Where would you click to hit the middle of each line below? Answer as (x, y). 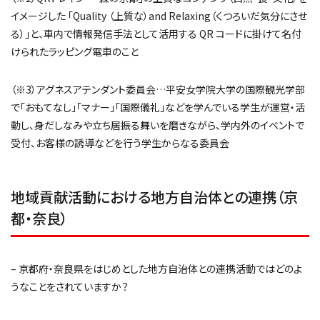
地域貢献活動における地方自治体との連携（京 (154, 196)
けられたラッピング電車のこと (75, 51)
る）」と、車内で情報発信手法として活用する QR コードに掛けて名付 (156, 33)
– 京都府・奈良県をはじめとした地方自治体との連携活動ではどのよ (156, 268)
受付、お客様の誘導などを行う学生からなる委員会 (120, 142)
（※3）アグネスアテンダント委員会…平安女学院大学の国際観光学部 (158, 89)
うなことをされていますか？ (70, 286)
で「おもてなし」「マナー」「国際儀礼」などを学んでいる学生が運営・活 (158, 107)
